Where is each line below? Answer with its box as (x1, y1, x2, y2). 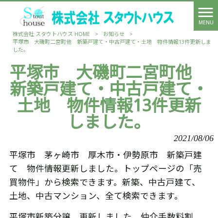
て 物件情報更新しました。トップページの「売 (9, 164, 202, 174)
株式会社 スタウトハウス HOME (12, 31, 90, 37)
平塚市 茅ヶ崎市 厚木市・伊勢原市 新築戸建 (9, 150, 202, 160)
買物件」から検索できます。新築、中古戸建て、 (9, 178, 200, 187)
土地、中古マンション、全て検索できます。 (9, 191, 183, 201)
